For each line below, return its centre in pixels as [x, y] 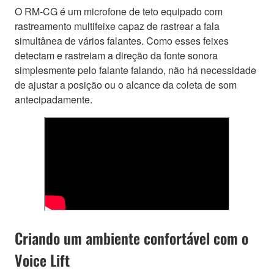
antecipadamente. [54, 99]
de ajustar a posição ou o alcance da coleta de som [126, 84]
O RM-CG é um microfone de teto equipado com [119, 11]
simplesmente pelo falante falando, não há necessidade [135, 70]
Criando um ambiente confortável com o [131, 238]
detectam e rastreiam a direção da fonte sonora [116, 55]
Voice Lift [42, 260]
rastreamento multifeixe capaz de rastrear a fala [117, 26]
